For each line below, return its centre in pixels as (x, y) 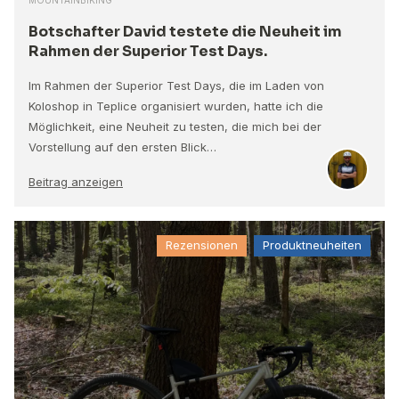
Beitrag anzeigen (76, 181)
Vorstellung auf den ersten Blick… (122, 147)
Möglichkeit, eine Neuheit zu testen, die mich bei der (175, 126)
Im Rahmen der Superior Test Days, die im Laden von (176, 85)
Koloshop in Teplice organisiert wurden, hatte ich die (176, 106)
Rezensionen (202, 245)
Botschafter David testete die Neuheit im (185, 31)
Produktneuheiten (312, 245)
